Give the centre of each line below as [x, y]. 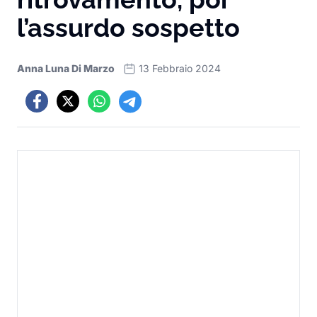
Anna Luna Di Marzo [66, 68]
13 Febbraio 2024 [180, 68]
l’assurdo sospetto [128, 28]
